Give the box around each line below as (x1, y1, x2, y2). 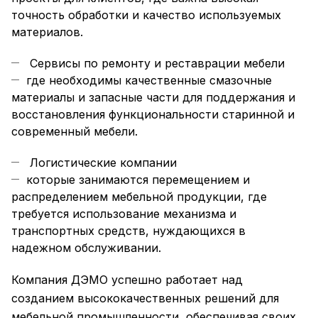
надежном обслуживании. (11, 241, 161, 255)
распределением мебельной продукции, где (11, 190, 267, 204)
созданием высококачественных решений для (11, 291, 279, 305)
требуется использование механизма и (11, 207, 236, 221)
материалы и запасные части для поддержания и (11, 90, 295, 104)
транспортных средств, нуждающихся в (11, 224, 246, 238)
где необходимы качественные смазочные (26, 73, 272, 87)
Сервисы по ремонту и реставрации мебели (30, 56, 285, 70)
